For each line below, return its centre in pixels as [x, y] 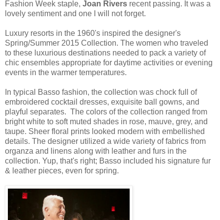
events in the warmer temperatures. [66, 72]
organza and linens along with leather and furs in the [96, 151]
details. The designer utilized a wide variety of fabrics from [105, 141]
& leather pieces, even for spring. [62, 170]
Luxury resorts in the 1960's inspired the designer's [93, 33]
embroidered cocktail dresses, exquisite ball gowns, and [102, 102]
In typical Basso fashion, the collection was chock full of [101, 92]
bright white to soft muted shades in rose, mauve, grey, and [106, 121]
